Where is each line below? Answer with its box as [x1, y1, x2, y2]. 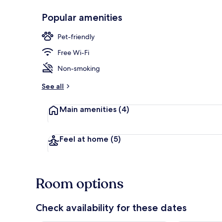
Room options [36, 174, 123, 193]
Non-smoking [57, 63, 100, 73]
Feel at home [59, 134, 111, 144]
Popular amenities [42, 11, 122, 23]
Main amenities [59, 104, 118, 114]
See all [42, 81, 64, 91]
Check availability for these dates [36, 201, 187, 214]
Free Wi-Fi [57, 48, 89, 57]
